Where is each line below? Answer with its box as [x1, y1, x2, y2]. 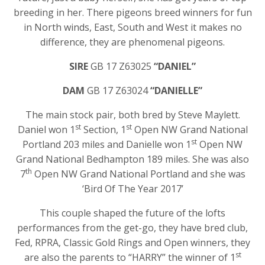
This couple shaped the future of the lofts [40, 206, 225, 219]
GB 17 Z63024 [85, 83, 150, 97]
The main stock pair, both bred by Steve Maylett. [25, 108, 240, 121]
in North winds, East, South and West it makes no [23, 20, 242, 34]
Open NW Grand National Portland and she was [31, 167, 245, 180]
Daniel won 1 [17, 122, 75, 136]
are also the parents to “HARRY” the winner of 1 [24, 250, 235, 264]
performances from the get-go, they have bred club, [17, 221, 248, 234]
